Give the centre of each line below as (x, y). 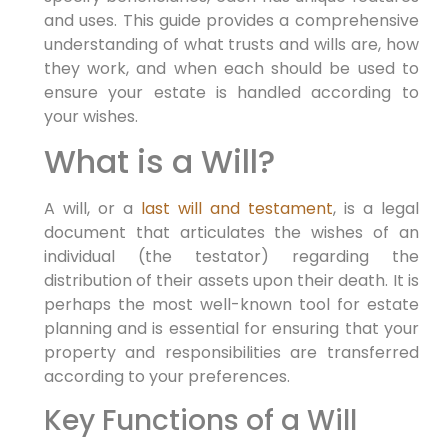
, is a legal (375, 209)
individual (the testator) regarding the (231, 257)
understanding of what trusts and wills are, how (231, 44)
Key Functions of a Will (200, 420)
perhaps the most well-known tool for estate (231, 305)
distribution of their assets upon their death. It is (231, 281)
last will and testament (236, 209)
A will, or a (92, 209)
